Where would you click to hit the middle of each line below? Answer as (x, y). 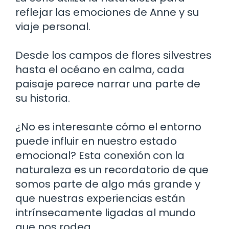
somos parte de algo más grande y (108, 184)
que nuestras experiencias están (100, 198)
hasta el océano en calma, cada (100, 69)
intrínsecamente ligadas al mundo (106, 212)
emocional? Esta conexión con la (100, 155)
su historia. (43, 98)
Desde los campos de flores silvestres (113, 55)
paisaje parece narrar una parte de (108, 84)
